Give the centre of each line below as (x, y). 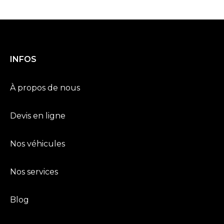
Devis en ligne (38, 115)
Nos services (34, 171)
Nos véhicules (37, 143)
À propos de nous (45, 87)
